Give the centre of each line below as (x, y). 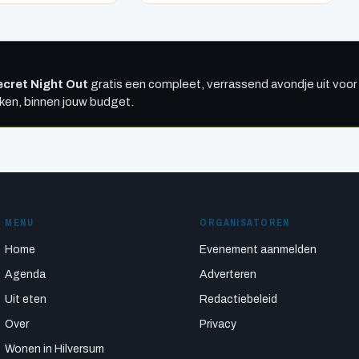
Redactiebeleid (239, 299)
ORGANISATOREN (245, 222)
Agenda (26, 274)
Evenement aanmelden (258, 249)
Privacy (218, 324)
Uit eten (26, 299)
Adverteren (228, 274)
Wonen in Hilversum (55, 349)
